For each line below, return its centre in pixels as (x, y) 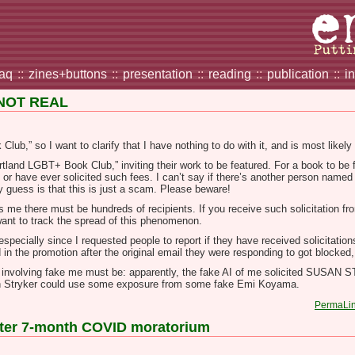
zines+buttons (68, 74)
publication (298, 74)
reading (230, 74)
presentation (158, 74)
